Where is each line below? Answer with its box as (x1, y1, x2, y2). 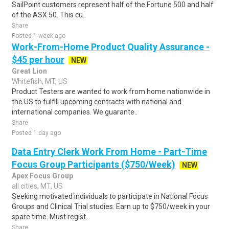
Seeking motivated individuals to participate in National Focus (12, 192, 208, 200)
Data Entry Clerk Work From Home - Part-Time (12, 146, 207, 157)
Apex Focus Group (12, 172, 73, 180)
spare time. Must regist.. (12, 213, 89, 221)
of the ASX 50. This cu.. (12, 11, 86, 19)
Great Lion (12, 67, 47, 75)
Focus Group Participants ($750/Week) (12, 159, 175, 170)
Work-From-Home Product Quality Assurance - (12, 41, 210, 52)
